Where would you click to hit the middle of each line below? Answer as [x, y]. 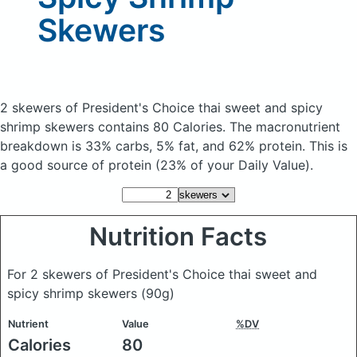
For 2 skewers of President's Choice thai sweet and [162, 274]
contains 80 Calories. [164, 127]
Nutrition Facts [178, 237]
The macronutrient [285, 127]
